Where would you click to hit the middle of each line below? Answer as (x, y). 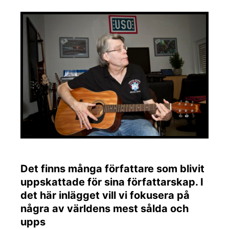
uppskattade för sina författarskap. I (112, 182)
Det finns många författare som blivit (112, 169)
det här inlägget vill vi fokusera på (105, 196)
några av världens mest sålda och (105, 209)
